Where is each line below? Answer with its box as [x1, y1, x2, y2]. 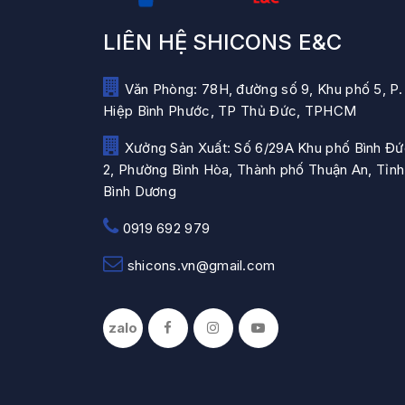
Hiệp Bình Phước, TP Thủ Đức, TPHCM [103, 102, 357, 120]
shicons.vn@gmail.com [123, 257, 276, 275]
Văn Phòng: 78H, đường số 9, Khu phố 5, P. [120, 80, 402, 99]
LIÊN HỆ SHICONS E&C [103, 29, 342, 56]
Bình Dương [103, 183, 176, 201]
